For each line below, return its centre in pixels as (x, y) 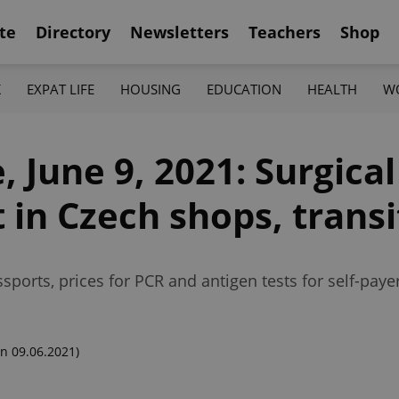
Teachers (285, 32)
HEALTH (333, 89)
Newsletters (179, 32)
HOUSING (150, 89)
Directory (73, 32)
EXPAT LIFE (60, 89)
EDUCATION (244, 89)
